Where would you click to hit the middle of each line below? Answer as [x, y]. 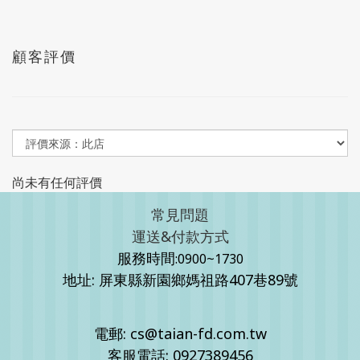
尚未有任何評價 [57, 182]
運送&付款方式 [180, 236]
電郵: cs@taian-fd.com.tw [180, 333]
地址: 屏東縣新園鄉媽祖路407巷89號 [180, 280]
